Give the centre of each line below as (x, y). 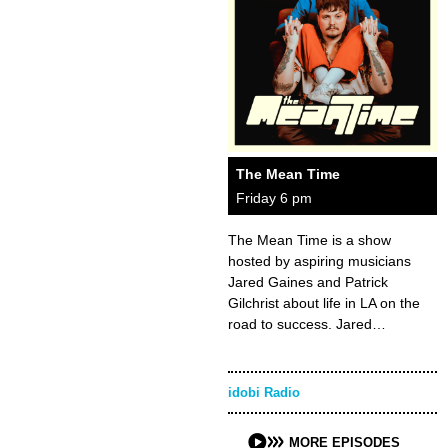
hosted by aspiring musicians (319, 261)
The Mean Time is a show (309, 240)
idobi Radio (264, 392)
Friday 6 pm (274, 198)
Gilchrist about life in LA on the (324, 303)
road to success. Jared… (307, 324)
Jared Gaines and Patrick (308, 282)
